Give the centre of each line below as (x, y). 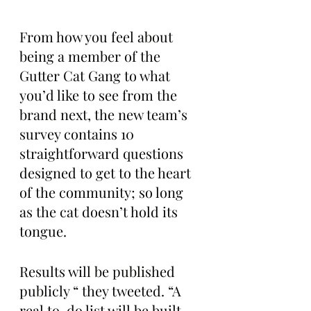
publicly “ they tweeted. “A (102, 291)
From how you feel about (98, 36)
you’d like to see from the (100, 95)
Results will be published (99, 271)
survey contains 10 (78, 134)
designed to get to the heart (107, 173)
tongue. (43, 231)
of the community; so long (103, 192)
